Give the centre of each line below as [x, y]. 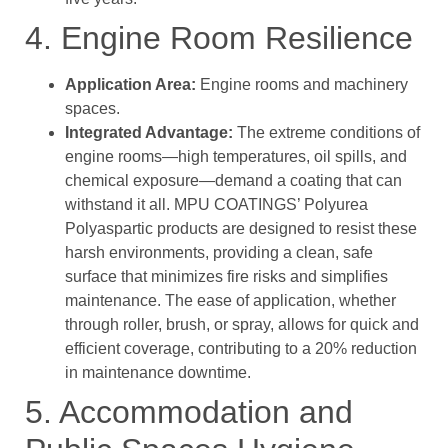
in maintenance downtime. [158, 373]
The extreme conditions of [326, 133]
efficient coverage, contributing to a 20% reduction [241, 349]
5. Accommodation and [189, 412]
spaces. [92, 109]
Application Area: [130, 85]
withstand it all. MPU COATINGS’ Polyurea [216, 205]
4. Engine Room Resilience [219, 38]
